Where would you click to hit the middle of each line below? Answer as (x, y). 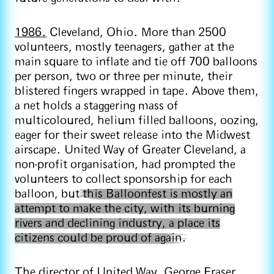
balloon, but (47, 194)
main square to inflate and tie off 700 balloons (136, 62)
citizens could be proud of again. (101, 238)
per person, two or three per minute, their (124, 76)
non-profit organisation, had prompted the (125, 165)
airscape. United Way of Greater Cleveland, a (130, 150)
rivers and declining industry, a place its (117, 223)
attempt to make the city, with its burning (125, 209)
